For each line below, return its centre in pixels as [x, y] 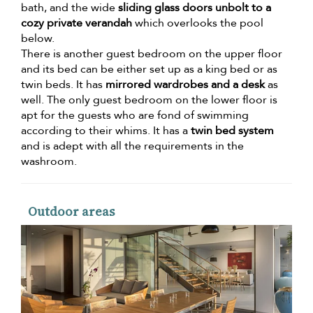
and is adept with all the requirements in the [132, 146]
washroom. [49, 162]
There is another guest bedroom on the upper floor [152, 54]
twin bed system [232, 131]
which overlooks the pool [198, 23]
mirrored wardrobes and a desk [185, 85]
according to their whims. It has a [106, 131]
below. [38, 39]
